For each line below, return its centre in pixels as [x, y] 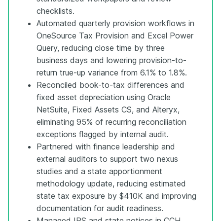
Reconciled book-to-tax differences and [110, 85]
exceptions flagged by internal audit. [103, 134]
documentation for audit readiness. [100, 208]
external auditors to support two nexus [107, 159]
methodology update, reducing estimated [111, 183]
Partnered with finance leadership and [106, 146]
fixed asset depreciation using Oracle [104, 97]
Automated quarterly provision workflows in [115, 23]
